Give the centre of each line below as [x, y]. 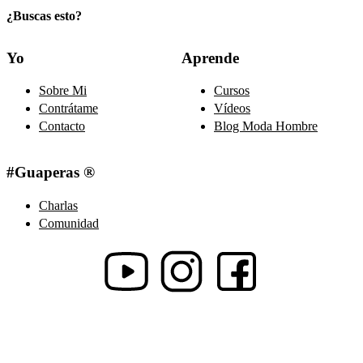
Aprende [210, 58]
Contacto [62, 126]
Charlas [58, 205]
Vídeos [232, 109]
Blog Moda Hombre [266, 126]
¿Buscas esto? [44, 15]
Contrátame [68, 109]
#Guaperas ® [51, 172]
